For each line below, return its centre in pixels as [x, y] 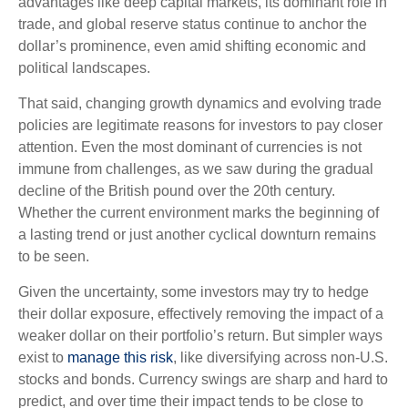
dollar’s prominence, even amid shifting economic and [192, 46]
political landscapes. [84, 68]
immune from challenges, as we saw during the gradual [196, 169]
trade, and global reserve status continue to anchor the [193, 25]
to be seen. [54, 257]
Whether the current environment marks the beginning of [199, 213]
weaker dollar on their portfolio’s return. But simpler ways [200, 336]
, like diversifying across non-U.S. [280, 358]
